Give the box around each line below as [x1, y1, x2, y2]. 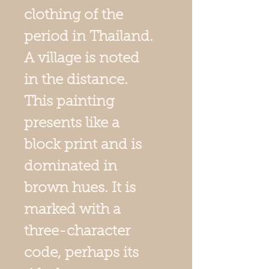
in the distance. [24, 73, 128, 88]
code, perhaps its [24, 246, 139, 261]
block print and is [24, 138, 142, 153]
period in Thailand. [24, 29, 153, 44]
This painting [24, 94, 114, 109]
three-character [24, 224, 130, 239]
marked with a [24, 202, 121, 217]
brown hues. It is [24, 181, 136, 196]
